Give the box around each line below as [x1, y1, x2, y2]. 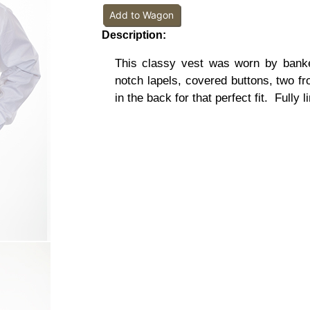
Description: [101, 29, 166, 41]
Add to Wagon [109, 9, 174, 21]
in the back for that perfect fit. [114, 91, 268, 104]
